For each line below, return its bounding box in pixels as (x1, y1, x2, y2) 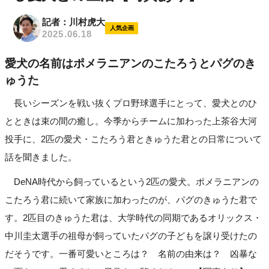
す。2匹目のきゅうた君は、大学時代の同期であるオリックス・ (5, 213, 262, 223)
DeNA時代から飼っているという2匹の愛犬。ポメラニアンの (5, 177, 259, 187)
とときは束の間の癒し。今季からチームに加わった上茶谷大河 (5, 116, 257, 127)
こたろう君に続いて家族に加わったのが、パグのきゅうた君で (5, 195, 257, 205)
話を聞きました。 (5, 152, 77, 163)
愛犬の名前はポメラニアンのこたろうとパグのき (5, 56, 256, 70)
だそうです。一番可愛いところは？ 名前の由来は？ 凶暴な (5, 249, 257, 259)
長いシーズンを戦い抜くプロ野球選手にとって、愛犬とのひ (5, 98, 257, 109)
